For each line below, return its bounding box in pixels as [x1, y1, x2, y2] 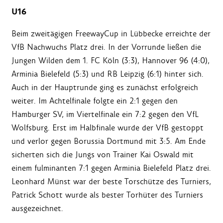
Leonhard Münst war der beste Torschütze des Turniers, [11, 176, 211, 187]
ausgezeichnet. [11, 203, 63, 214]
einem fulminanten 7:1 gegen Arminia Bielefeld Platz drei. [11, 163, 211, 174]
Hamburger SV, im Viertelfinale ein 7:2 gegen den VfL [11, 109, 199, 120]
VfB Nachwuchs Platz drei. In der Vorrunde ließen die [11, 42, 201, 53]
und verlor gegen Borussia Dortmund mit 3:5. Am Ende [11, 136, 206, 147]
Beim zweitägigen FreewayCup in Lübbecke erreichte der [11, 28, 211, 39]
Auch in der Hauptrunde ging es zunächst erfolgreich [11, 82, 198, 93]
